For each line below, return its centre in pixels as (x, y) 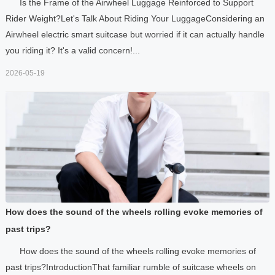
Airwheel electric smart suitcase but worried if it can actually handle (135, 34)
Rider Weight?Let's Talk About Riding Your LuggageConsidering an (135, 18)
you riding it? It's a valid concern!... (72, 50)
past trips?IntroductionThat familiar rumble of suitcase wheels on (130, 267)
